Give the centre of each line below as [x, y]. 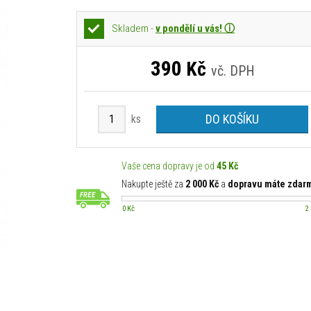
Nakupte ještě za [153, 184]
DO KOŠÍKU [232, 119]
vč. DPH [233, 71]
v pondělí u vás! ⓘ [195, 28]
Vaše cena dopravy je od [169, 166]
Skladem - [133, 28]
